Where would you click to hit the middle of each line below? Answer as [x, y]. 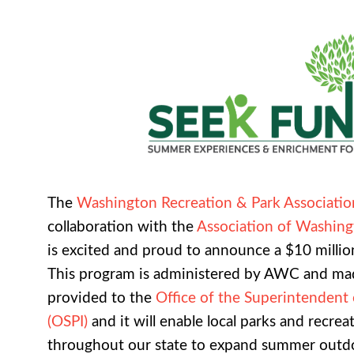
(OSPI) [68, 322]
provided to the [102, 299]
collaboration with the [122, 228]
